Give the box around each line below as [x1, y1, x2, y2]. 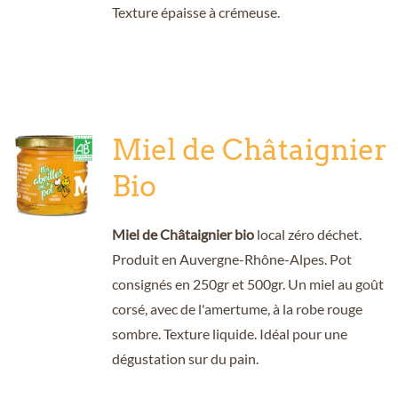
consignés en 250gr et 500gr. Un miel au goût [111, 275, 384, 292]
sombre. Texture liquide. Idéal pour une [111, 324, 347, 342]
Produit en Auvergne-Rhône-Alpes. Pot [111, 250, 352, 267]
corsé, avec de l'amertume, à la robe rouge [111, 299, 362, 317]
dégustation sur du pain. [111, 349, 259, 367]
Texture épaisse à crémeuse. [111, 3, 280, 20]
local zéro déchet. [253, 225, 362, 243]
